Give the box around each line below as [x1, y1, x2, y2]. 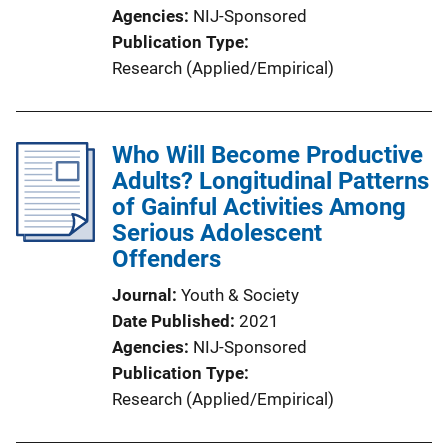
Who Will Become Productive [112, 141, 423, 169]
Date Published [112, 311, 230, 331]
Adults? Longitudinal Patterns [112, 167, 429, 195]
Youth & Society [181, 285, 299, 305]
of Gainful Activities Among [112, 193, 406, 221]
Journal [112, 285, 172, 305]
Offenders [112, 245, 221, 273]
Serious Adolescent [112, 219, 322, 247]
